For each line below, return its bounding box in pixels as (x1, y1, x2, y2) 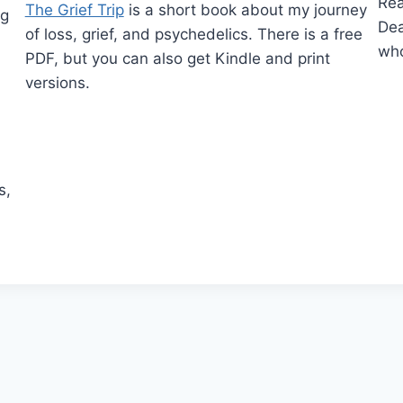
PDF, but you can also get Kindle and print (24, 49, 330, 67)
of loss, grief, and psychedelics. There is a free (24, 25, 363, 43)
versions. (24, 74, 90, 92)
